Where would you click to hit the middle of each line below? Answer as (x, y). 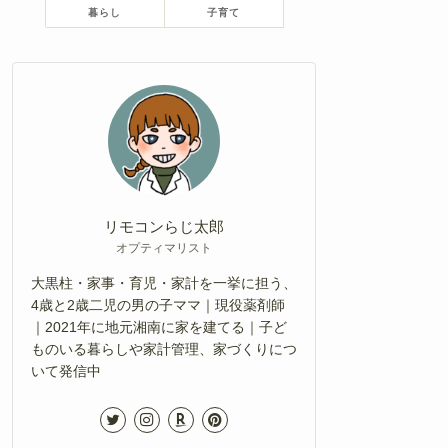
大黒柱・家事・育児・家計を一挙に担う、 (164, 282)
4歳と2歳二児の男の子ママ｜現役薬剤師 (158, 304)
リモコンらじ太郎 (164, 226)
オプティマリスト (164, 247)
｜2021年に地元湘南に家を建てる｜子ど (159, 326)
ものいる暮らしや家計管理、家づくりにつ (164, 348)
